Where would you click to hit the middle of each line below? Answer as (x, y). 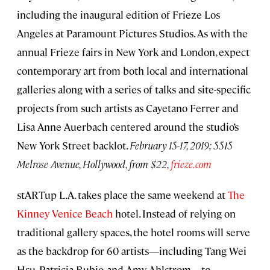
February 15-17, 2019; (171, 146)
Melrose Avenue (48, 164)
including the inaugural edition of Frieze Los (118, 15)
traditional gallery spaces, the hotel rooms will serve (133, 232)
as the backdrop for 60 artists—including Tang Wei (132, 251)
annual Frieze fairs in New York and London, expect (133, 52)
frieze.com (191, 164)
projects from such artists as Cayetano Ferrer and (128, 108)
